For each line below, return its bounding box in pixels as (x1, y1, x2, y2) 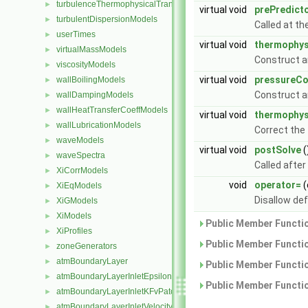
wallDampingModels (56, 90, 133, 100)
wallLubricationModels (56, 120, 141, 130)
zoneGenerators (56, 241, 117, 251)
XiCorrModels (56, 166, 108, 175)
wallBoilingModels (56, 75, 125, 85)
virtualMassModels (56, 45, 126, 54)
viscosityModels (56, 60, 115, 69)
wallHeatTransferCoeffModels (56, 105, 168, 115)
